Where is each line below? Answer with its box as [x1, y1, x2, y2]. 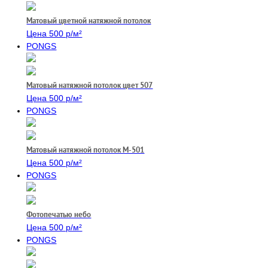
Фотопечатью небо [26, 209, 92, 220]
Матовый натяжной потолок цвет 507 [26, 80, 153, 90]
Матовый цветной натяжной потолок [26, 16, 151, 26]
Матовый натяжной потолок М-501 [26, 145, 145, 155]
